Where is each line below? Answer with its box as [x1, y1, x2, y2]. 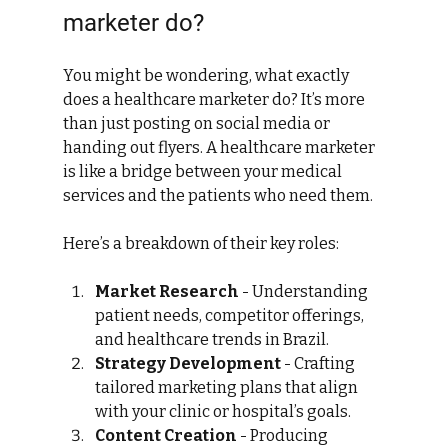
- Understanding [238, 282, 371, 302]
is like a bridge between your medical [62, 162, 345, 182]
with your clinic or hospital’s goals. [94, 402, 351, 422]
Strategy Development [94, 354, 281, 374]
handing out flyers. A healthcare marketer [62, 138, 378, 158]
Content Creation [94, 426, 237, 446]
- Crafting [280, 354, 358, 374]
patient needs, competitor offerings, [94, 306, 367, 326]
